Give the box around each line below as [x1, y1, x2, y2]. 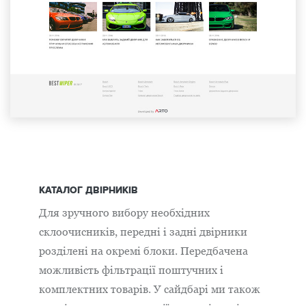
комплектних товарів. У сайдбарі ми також [39, 283, 260, 295]
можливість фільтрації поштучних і [39, 264, 223, 276]
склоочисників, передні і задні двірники [39, 225, 247, 238]
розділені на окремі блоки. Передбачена [39, 245, 248, 257]
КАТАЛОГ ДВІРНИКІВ [39, 184, 138, 196]
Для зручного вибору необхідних [39, 206, 210, 219]
